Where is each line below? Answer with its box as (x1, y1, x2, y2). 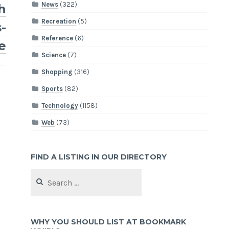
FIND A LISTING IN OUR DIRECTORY (31, 152, 167, 162)
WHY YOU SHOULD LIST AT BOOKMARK (31, 217, 187, 227)
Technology (41, 101, 79, 109)
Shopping (41, 67, 73, 76)
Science (41, 51, 66, 59)
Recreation (41, 17, 77, 25)
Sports (41, 84, 63, 93)
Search (30, 169, 51, 177)
